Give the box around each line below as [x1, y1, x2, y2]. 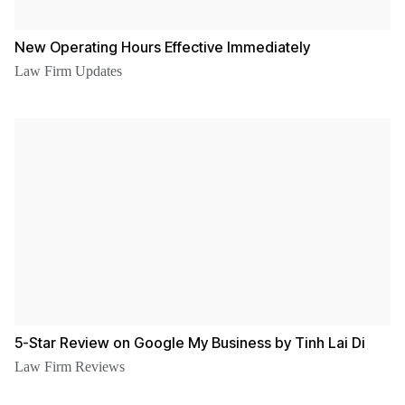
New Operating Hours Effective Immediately [14, 38, 310, 57]
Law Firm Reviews [14, 359, 125, 375]
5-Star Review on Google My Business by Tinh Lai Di [14, 334, 365, 353]
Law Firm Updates [14, 63, 122, 80]
